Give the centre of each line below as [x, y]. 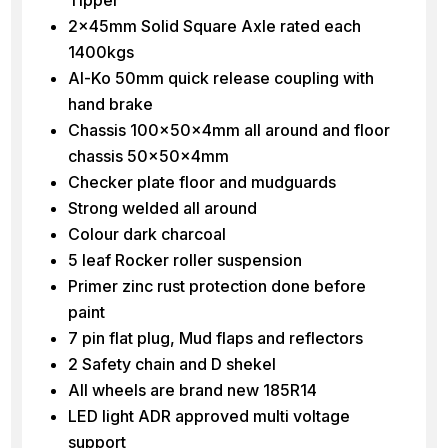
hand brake [110, 103]
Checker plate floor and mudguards [201, 181]
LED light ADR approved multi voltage [208, 415]
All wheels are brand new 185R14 [192, 389]
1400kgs [100, 51]
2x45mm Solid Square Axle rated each [214, 25]
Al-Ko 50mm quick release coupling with [220, 77]
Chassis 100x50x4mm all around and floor [228, 129]
